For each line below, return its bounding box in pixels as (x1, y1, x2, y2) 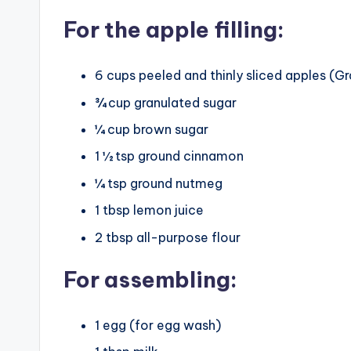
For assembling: (63, 265, 237, 293)
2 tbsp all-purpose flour (95, 229, 241, 245)
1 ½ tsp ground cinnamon (95, 148, 244, 165)
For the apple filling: (63, 16, 284, 44)
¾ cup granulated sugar (95, 94, 237, 110)
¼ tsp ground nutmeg (95, 175, 223, 191)
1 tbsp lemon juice (95, 202, 204, 219)
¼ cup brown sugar (95, 121, 208, 137)
